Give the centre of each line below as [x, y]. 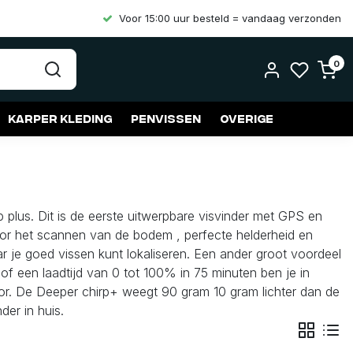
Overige [247, 118]
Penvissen [166, 118]
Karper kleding [60, 118]
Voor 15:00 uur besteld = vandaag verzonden [230, 18]
